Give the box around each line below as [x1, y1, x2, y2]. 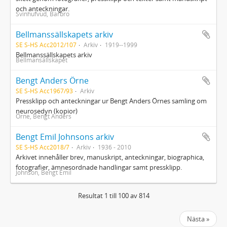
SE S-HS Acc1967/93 [16, 87, 73, 95]
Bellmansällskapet [16, 56, 67, 64]
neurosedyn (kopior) [16, 106, 78, 116]
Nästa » [187, 214, 209, 223]
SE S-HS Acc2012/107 [16, 41, 77, 49]
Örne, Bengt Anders [16, 112, 71, 120]
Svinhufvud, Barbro [16, 10, 69, 18]
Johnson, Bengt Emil [16, 168, 71, 176]
